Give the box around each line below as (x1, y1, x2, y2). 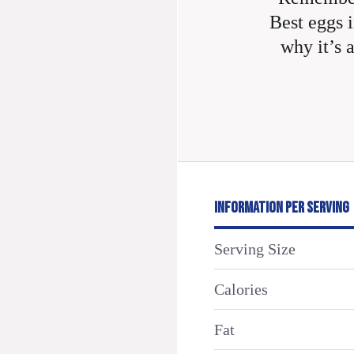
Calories (214, 280, 268, 298)
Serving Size (214, 239, 296, 258)
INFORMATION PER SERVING (214, 198, 349, 217)
